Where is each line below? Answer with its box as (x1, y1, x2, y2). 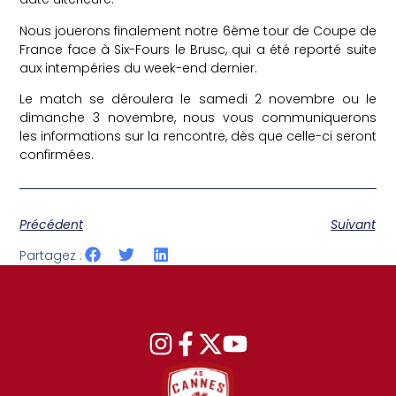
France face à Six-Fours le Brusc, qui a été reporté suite (19, 40, 377, 58)
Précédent (19, 215, 84, 233)
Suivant (330, 215, 376, 233)
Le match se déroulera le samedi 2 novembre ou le (19, 90, 377, 109)
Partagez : (19, 247, 83, 265)
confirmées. (19, 146, 95, 164)
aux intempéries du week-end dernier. (19, 58, 258, 77)
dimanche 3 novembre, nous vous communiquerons (19, 109, 377, 127)
